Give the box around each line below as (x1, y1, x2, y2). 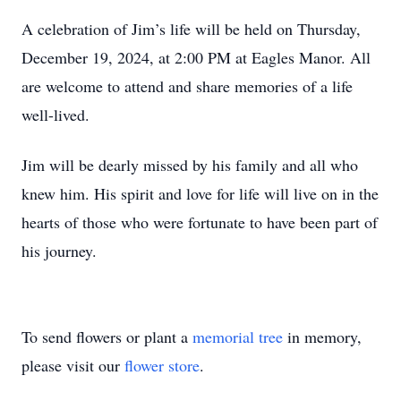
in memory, (283, 326, 362, 347)
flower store (124, 354, 200, 376)
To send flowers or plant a (21, 326, 192, 347)
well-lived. (21, 104, 90, 125)
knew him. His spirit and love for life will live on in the (21, 183, 379, 204)
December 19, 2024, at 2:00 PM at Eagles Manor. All (21, 47, 371, 68)
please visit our (21, 354, 124, 376)
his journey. (21, 240, 97, 261)
